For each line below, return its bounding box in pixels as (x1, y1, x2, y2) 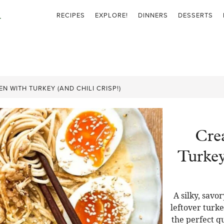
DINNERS (137, 10, 168, 19)
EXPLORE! (94, 10, 128, 19)
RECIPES (56, 10, 85, 19)
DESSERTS (177, 10, 213, 19)
